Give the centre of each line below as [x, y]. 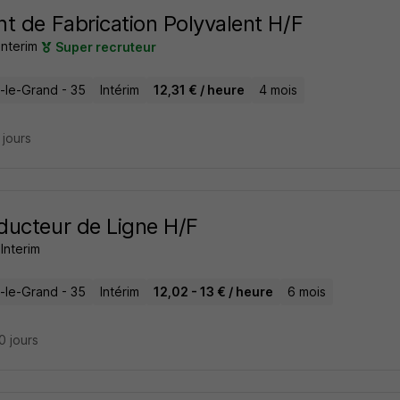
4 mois [278, 90]
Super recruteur [105, 47]
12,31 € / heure [199, 90]
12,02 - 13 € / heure [213, 292]
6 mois [306, 292]
